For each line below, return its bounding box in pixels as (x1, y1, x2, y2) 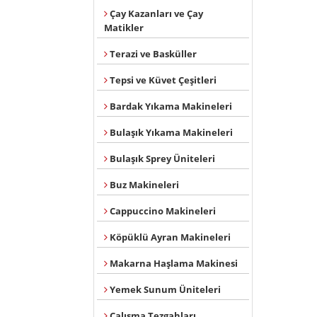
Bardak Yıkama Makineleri (108, 100, 232, 113)
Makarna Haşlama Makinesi (108, 257, 238, 270)
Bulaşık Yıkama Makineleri (108, 126, 233, 139)
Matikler (104, 21, 144, 34)
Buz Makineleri (108, 178, 179, 191)
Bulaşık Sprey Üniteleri (108, 152, 215, 165)
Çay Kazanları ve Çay (108, 7, 203, 20)
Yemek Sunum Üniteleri (108, 283, 221, 296)
